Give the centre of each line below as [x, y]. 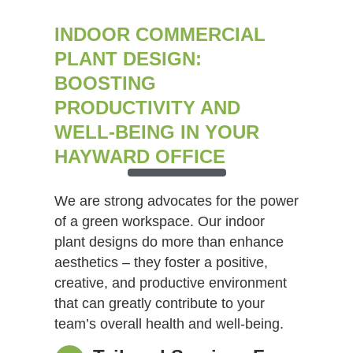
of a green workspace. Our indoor [159, 221]
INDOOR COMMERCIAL [160, 34]
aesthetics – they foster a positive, [161, 262]
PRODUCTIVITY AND [147, 107]
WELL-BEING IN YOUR [156, 132]
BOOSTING [105, 83]
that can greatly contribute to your [159, 303]
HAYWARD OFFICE [139, 156]
